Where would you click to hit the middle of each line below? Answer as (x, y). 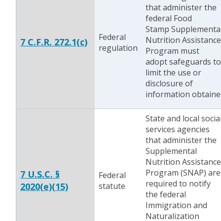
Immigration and (176, 205)
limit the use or (173, 73)
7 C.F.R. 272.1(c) (54, 42)
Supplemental (171, 151)
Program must (172, 51)
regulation (118, 48)
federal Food (169, 18)
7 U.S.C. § (40, 174)
